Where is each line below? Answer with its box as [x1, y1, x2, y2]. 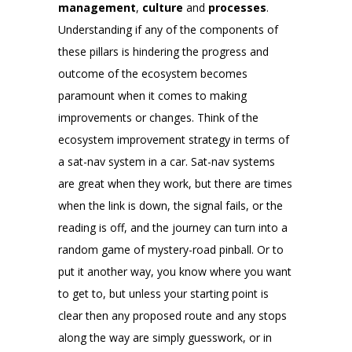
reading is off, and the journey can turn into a [58, 220, 288, 236]
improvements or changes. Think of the [58, 110, 258, 126]
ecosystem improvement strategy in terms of [58, 132, 289, 148]
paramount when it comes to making [58, 88, 247, 104]
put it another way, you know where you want [58, 264, 291, 280]
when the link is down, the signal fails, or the [58, 198, 283, 214]
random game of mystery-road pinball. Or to [58, 242, 284, 258]
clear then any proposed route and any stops [58, 308, 287, 324]
